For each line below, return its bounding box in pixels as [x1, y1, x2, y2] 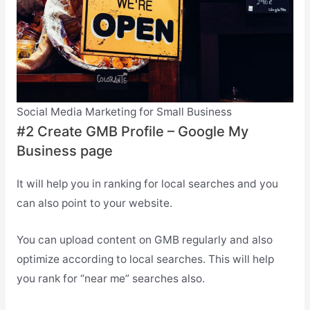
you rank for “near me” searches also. [16, 272, 205, 286]
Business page [16, 143, 113, 160]
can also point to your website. [16, 197, 172, 210]
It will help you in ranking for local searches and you [16, 177, 278, 191]
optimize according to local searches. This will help [16, 253, 274, 266]
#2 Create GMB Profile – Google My [16, 123, 248, 140]
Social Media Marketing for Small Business [16, 105, 232, 119]
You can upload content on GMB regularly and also [16, 233, 273, 247]
